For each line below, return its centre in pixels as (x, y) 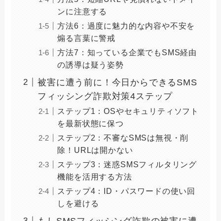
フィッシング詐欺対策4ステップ (105, 96)
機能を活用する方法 (95, 176)
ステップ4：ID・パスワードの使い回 (126, 191)
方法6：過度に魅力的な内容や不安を (126, 25)
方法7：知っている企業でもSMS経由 (127, 52)
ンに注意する (82, 11)
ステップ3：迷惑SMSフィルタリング (127, 164)
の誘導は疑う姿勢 (91, 64)
